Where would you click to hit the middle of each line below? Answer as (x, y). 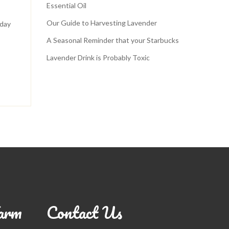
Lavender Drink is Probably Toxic (98, 58)
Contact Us (84, 212)
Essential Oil (66, 5)
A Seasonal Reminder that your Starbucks (113, 40)
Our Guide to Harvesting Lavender (102, 23)
